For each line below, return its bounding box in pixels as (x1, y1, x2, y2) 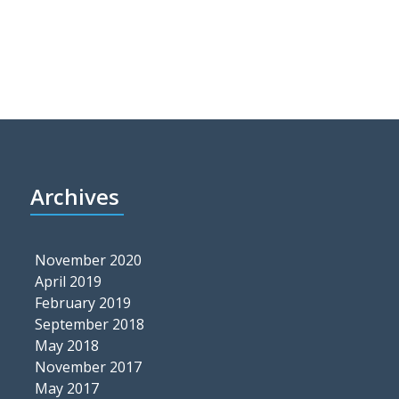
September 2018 (34, 314, 144, 335)
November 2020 (34, 250, 142, 271)
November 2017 (34, 357, 142, 378)
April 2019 (34, 272, 102, 292)
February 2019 (34, 293, 131, 313)
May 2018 (34, 336, 99, 356)
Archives (29, 182, 119, 212)
